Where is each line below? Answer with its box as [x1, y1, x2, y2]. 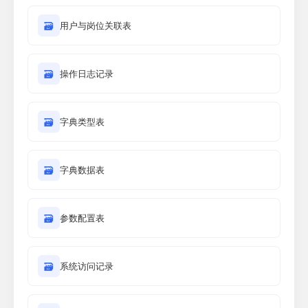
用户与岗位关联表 [60, 19, 131, 32]
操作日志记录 [60, 67, 113, 80]
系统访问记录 [60, 259, 113, 272]
